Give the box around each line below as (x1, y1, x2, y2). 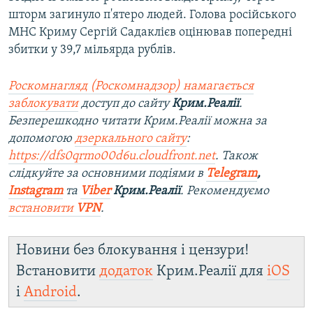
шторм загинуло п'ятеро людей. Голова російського (8, 8, 296, 22)
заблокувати (8, 97, 78, 111)
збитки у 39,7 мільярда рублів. (8, 43, 176, 57)
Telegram (206, 167, 257, 181)
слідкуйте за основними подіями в (8, 167, 206, 181)
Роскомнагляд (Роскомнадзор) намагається (8, 80, 254, 94)
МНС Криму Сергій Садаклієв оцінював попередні (8, 26, 292, 40)
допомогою (8, 132, 75, 146)
